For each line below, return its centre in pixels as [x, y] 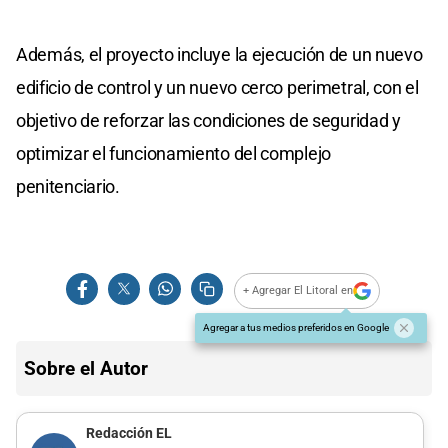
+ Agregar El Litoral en [298, 291]
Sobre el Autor [86, 368]
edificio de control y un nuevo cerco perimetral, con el [217, 87]
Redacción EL [128, 434]
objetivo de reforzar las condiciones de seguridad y [208, 120]
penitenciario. [68, 186]
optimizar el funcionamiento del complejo [173, 153]
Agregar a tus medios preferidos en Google [296, 327]
